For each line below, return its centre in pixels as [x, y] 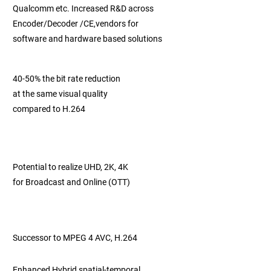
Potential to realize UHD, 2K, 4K [71, 167]
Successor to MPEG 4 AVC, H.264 [75, 238]
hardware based [96, 39]
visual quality [83, 94]
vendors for [118, 24]
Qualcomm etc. [42, 8]
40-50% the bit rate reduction [67, 79]
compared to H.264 [49, 109]
